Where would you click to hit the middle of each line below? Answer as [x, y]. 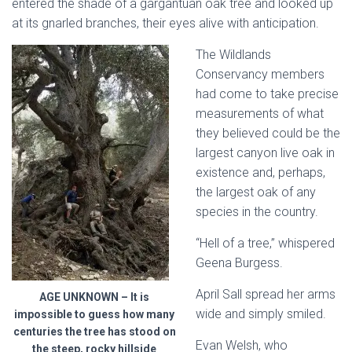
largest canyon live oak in [265, 153]
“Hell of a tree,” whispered [265, 243]
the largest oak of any [256, 192]
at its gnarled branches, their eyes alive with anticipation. [165, 23]
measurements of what [260, 114]
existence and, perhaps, [260, 172]
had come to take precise [267, 94]
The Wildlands [233, 55]
